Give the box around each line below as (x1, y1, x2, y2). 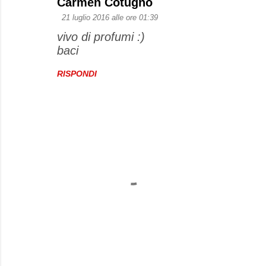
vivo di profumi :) (57, 30, 145, 43)
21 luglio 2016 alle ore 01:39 (62, 13, 158, 22)
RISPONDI (57, 69, 97, 78)
